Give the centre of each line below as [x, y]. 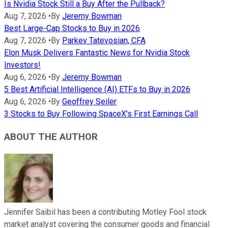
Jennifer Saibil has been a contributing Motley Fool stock [105, 212]
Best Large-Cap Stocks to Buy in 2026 [72, 28]
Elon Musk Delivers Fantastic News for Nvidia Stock [97, 53]
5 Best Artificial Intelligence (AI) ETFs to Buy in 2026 [97, 90]
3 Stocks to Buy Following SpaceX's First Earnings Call [101, 114]
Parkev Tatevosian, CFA [104, 41]
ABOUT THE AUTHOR [51, 137]
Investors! [22, 65]
